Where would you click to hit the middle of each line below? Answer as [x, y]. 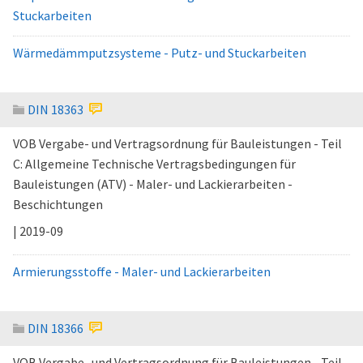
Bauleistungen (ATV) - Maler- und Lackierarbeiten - [153, 184]
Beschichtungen [58, 204]
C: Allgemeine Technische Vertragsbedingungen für [154, 164]
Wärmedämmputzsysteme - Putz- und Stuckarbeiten [160, 53]
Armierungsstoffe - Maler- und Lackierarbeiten [142, 271]
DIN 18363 [56, 109]
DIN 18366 [56, 328]
